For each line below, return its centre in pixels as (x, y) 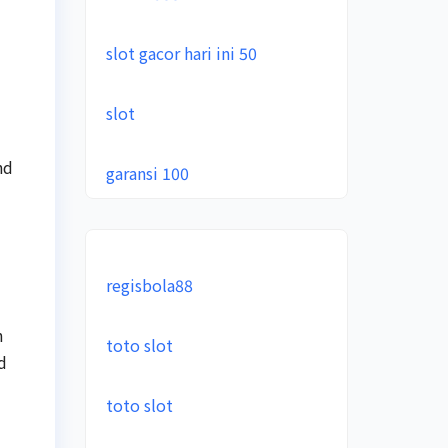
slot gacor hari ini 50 (181, 53)
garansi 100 (147, 173)
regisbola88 (149, 285)
